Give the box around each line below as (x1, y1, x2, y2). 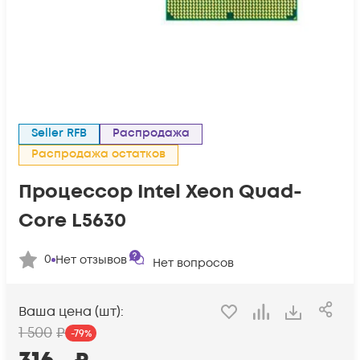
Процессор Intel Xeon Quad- (18, 178, 302, 205)
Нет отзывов (55, 252, 127, 268)
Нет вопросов (153, 256, 234, 271)
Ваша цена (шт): (18, 303, 124, 321)
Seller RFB (38, 125, 87, 141)
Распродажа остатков (39, 146, 166, 162)
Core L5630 (18, 207, 126, 234)
